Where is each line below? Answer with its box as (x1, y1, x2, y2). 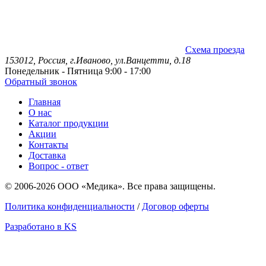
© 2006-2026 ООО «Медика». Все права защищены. (5, 181, 216, 191)
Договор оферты (142, 201, 209, 211)
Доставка (28, 150, 66, 160)
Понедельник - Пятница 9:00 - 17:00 (5, 66, 151, 76)
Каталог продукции (28, 118, 109, 128)
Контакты (28, 140, 68, 150)
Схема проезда (185, 45, 245, 55)
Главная (28, 97, 61, 107)
